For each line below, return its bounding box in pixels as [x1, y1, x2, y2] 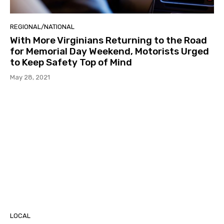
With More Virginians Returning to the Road [10, 34, 207, 46]
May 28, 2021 [10, 73, 50, 81]
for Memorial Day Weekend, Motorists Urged [10, 45, 209, 57]
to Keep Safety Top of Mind [10, 56, 132, 68]
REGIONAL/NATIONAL [10, 23, 74, 31]
